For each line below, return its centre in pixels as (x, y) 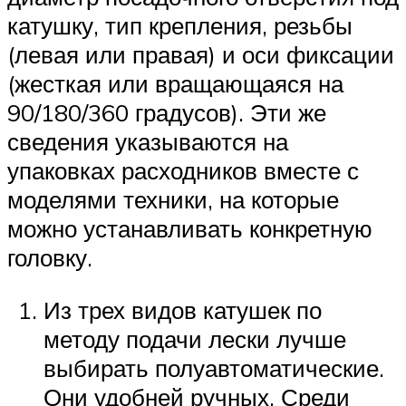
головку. (50, 258)
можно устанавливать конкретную (190, 229)
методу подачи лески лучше (195, 338)
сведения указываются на (148, 142)
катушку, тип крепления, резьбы (180, 26)
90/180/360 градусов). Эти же (167, 113)
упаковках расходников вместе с (183, 171)
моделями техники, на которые (173, 200)
